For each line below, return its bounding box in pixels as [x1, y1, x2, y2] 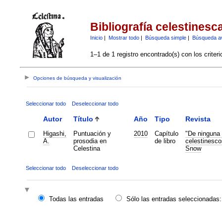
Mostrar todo [108, 34, 139, 41]
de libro [154, 137, 175, 145]
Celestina [73, 144, 100, 152]
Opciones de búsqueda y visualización [33, 75, 122, 81]
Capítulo [154, 129, 178, 137]
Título [73, 114, 93, 123]
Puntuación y [73, 129, 111, 137]
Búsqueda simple [145, 34, 186, 41]
